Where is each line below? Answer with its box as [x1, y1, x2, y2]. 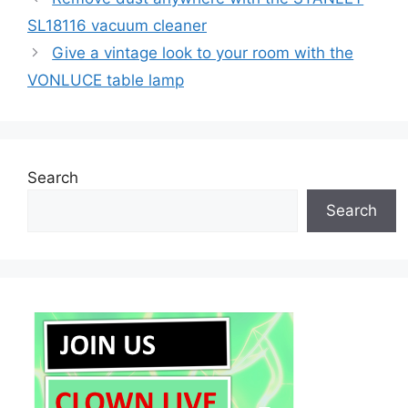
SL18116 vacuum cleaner [27, 16, 207, 36]
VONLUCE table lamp [27, 71, 184, 90]
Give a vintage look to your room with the [52, 44, 354, 63]
